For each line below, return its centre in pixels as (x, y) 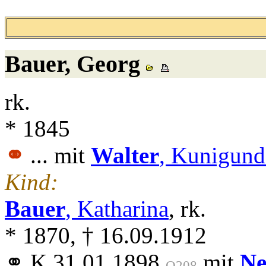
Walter (125, 156)
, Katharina (117, 209)
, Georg (102, 64)
